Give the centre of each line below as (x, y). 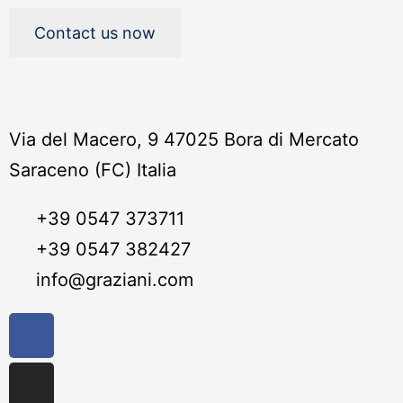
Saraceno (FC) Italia (93, 170)
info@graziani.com (115, 280)
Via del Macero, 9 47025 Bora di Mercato (184, 139)
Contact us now (95, 33)
